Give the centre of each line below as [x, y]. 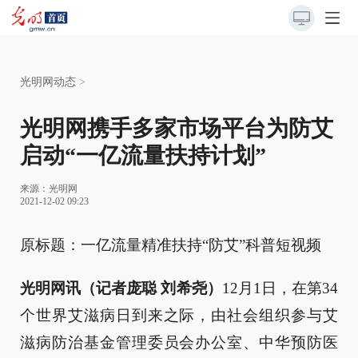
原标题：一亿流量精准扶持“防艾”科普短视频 [171, 245]
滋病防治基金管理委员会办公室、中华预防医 [179, 342]
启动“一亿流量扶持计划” [143, 155]
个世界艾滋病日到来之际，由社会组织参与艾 [179, 315]
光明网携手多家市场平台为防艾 [177, 128]
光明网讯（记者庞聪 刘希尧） [121, 288]
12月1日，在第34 [280, 288]
